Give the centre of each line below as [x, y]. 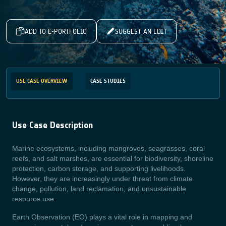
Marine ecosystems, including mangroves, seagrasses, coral [108, 148]
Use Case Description [52, 125]
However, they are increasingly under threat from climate [102, 179]
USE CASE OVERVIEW [42, 81]
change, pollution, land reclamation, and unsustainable [99, 189]
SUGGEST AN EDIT [141, 31]
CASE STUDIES [108, 81]
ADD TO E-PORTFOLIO [56, 31]
